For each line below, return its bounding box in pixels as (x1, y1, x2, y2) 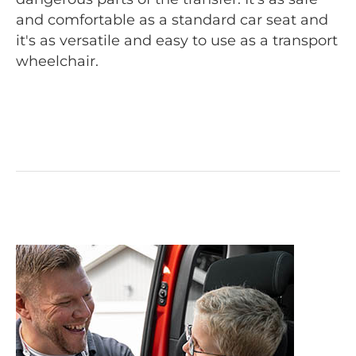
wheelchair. (16, 52, 99, 70)
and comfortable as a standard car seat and (16, 10, 328, 29)
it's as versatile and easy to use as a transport (16, 31, 338, 49)
